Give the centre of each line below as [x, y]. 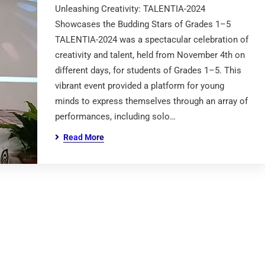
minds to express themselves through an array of [151, 101]
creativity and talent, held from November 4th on [150, 55]
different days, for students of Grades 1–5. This [148, 70]
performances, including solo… [115, 117]
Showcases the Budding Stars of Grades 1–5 [143, 24]
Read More [83, 137]
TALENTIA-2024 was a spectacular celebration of [151, 40]
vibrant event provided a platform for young [139, 86]
